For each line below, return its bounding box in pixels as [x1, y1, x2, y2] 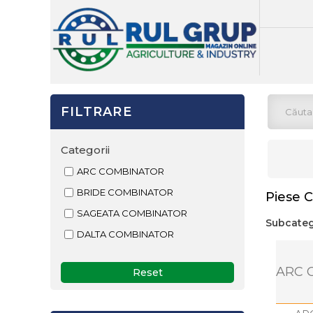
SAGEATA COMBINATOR [77, 208, 187, 219]
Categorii [61, 143, 110, 156]
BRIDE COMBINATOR [77, 187, 173, 198]
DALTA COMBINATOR [77, 228, 174, 240]
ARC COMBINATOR [77, 166, 164, 177]
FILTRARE [61, 104, 132, 119]
